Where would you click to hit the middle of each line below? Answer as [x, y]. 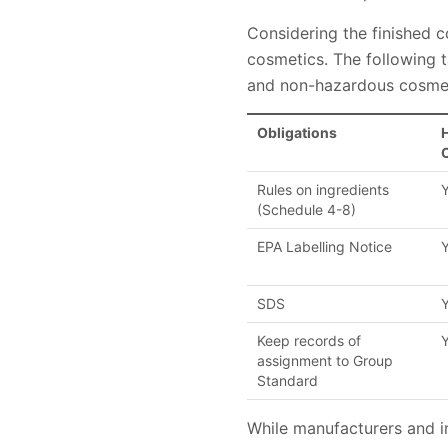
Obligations [297, 132]
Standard [287, 380]
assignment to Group [325, 360]
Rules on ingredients [323, 189]
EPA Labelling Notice [324, 246]
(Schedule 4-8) [306, 209]
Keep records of [309, 340]
